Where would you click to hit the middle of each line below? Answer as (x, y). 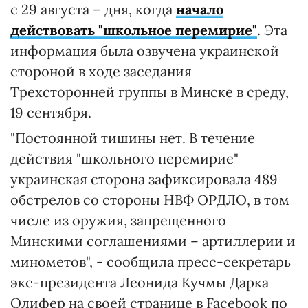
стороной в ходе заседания (101, 71)
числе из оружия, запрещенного (118, 220)
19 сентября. (51, 112)
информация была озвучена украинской (145, 51)
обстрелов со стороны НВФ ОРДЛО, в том (150, 200)
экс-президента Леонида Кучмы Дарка (140, 282)
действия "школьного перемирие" (124, 158)
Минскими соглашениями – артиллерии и (153, 241)
